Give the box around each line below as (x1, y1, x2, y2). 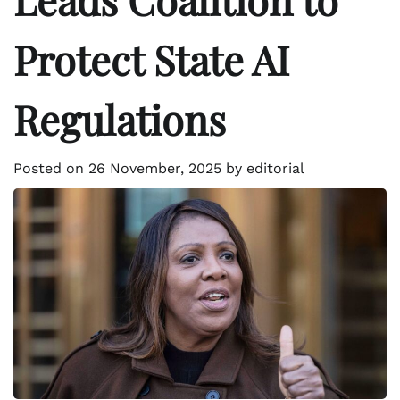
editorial (246, 160, 304, 178)
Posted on (13, 160, 88, 178)
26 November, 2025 (88, 160, 221, 178)
